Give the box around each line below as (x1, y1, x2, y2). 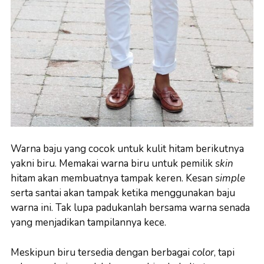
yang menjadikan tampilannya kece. (11, 216, 166, 230)
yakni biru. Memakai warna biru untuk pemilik (11, 157, 215, 171)
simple (215, 171, 245, 186)
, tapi (214, 245, 235, 259)
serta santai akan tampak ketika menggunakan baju (11, 186, 235, 200)
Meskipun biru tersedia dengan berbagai (11, 245, 192, 259)
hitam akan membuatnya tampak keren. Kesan (11, 171, 215, 186)
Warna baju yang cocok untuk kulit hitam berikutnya (11, 142, 244, 156)
